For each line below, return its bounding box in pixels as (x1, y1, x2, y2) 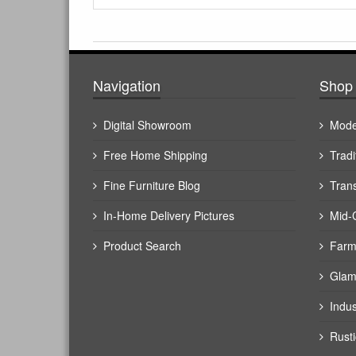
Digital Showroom (103, 116, 192, 133)
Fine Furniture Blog (103, 176, 200, 193)
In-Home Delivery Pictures (103, 207, 234, 223)
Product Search (103, 237, 181, 253)
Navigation (93, 74, 161, 95)
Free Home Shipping (103, 146, 207, 163)
